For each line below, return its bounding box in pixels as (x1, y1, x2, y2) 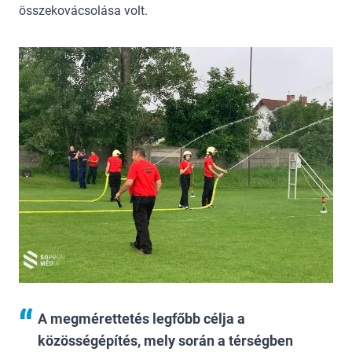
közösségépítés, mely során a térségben (38, 332, 293, 350)
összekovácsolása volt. (19, 3, 154, 18)
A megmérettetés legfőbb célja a (38, 310, 245, 328)
